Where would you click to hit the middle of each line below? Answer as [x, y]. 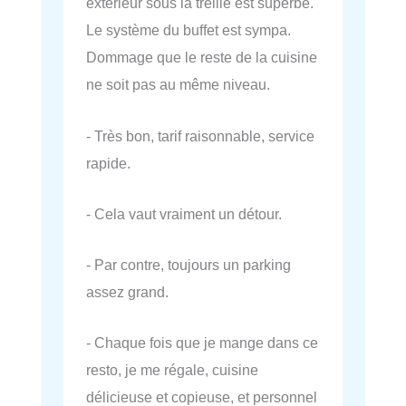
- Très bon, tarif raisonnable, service [200, 135]
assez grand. [127, 292]
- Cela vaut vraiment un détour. [184, 213]
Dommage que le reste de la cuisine [202, 58]
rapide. [108, 163]
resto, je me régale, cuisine [172, 370]
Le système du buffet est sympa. [188, 30]
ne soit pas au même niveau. [178, 85]
